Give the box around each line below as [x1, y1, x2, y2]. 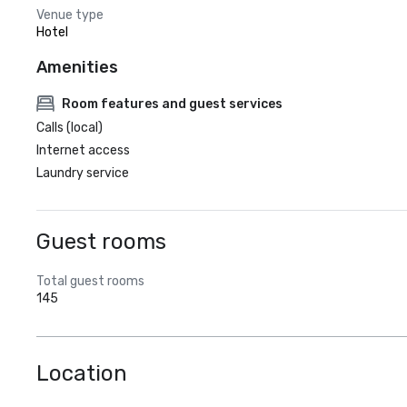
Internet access [36, 143, 130, 158]
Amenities [36, 57, 118, 77]
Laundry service [36, 165, 129, 181]
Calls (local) [36, 120, 103, 135]
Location [36, 361, 127, 386]
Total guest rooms [36, 273, 144, 289]
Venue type [36, 7, 104, 23]
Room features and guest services [62, 95, 283, 112]
